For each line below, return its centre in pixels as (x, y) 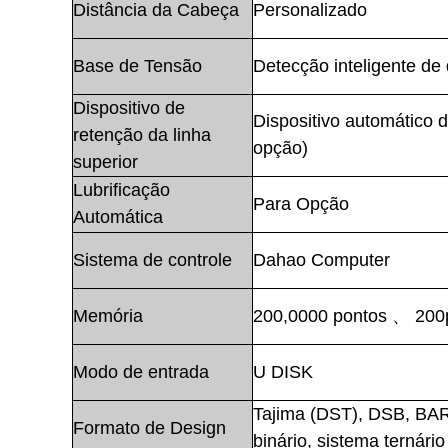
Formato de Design (149, 427)
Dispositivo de (129, 107)
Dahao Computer (321, 259)
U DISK (283, 371)
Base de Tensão (137, 65)
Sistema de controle (152, 259)
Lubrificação (121, 189)
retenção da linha (142, 134)
